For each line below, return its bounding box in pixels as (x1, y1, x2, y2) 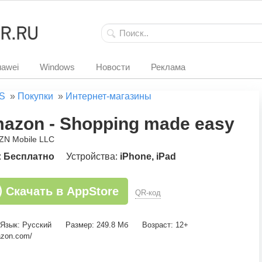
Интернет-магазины (65, 91, 151, 101)
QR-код (135, 188, 161, 197)
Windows (40, 62, 75, 72)
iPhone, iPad (120, 151, 176, 161)
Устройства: (66, 151, 120, 161)
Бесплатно (4, 151, 54, 161)
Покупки (18, 91, 53, 101)
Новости (96, 62, 130, 72)
